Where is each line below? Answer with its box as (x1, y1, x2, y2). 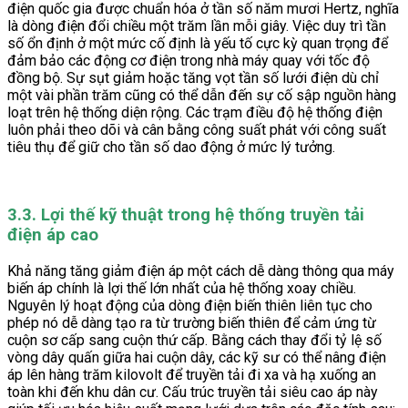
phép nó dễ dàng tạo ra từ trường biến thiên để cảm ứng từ (7, 313, 376, 331)
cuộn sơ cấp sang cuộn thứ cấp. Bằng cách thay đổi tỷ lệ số (7, 331, 382, 349)
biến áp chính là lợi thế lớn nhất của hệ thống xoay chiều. (7, 279, 356, 297)
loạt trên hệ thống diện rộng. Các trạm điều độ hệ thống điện (7, 104, 382, 122)
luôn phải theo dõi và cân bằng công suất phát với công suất (7, 121, 386, 139)
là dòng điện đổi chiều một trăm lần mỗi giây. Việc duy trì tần (7, 17, 386, 36)
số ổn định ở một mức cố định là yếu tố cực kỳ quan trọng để (7, 35, 388, 53)
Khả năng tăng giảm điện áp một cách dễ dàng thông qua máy (7, 261, 394, 280)
